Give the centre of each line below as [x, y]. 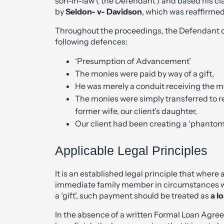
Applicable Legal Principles [131, 150]
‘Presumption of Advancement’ [133, 61]
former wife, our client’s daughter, [136, 111]
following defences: [91, 41]
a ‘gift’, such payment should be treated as [133, 195]
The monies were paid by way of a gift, [144, 73]
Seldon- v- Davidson [104, 11]
